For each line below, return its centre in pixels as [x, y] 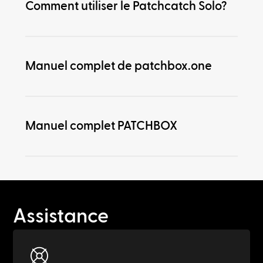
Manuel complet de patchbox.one [118, 66]
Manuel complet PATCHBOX [101, 126]
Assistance [61, 216]
